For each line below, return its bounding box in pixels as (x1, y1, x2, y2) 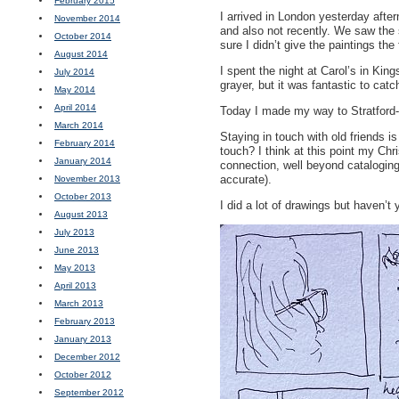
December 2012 (54, 352, 120, 362)
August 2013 (54, 209, 108, 219)
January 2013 (54, 334, 111, 344)
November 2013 (54, 174, 120, 183)
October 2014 (54, 31, 111, 41)
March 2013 (54, 298, 103, 308)
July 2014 (54, 67, 94, 77)
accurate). (220, 173, 272, 186)
